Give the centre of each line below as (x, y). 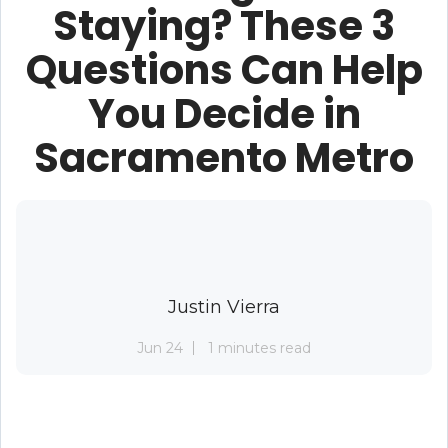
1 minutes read (259, 347)
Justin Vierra (224, 306)
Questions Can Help (224, 69)
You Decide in (224, 113)
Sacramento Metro (224, 157)
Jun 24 (160, 347)
